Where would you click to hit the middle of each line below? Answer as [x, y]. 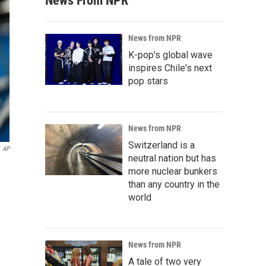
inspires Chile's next [170, 68]
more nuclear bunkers [173, 171]
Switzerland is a [161, 145]
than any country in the [174, 184]
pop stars [148, 81]
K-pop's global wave [170, 55]
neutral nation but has [172, 158]
